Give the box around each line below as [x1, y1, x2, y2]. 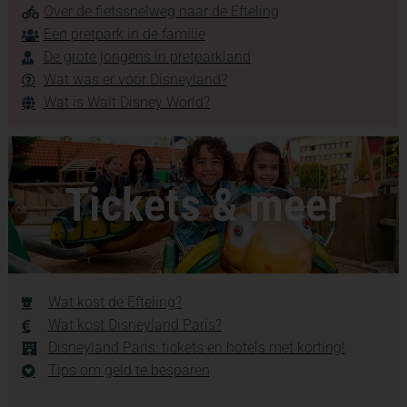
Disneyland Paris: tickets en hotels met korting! [47, 339, 345, 357]
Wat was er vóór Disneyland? [43, 71, 227, 89]
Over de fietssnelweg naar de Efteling [43, 3, 279, 21]
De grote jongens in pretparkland [43, 48, 251, 66]
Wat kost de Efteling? [47, 293, 182, 312]
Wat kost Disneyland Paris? [47, 316, 222, 334]
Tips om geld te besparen [47, 362, 210, 380]
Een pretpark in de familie [43, 25, 205, 44]
